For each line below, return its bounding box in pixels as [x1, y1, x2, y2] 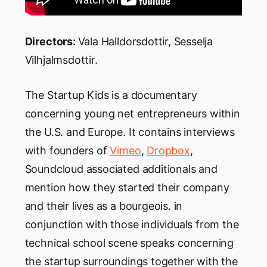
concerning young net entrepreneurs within [24, 107, 240, 120]
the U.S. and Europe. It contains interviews [24, 125, 235, 138]
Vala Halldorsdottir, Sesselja [77, 35, 213, 48]
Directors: [24, 35, 78, 48]
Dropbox [147, 144, 190, 157]
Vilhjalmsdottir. [24, 53, 98, 66]
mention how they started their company [24, 181, 229, 194]
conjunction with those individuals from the [24, 218, 239, 231]
